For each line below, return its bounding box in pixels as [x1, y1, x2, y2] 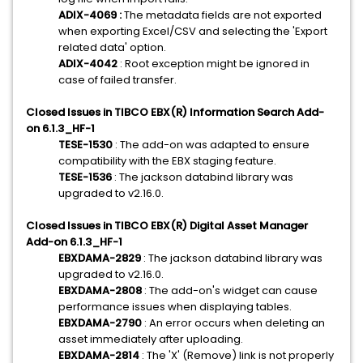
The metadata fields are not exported [124, 7, 322, 23]
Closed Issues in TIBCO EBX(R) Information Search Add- [26, 105, 324, 120]
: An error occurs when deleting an [142, 315, 325, 331]
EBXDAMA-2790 [58, 315, 142, 331]
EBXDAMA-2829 [58, 250, 141, 266]
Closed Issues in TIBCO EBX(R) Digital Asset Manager [26, 218, 308, 233]
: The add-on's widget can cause [142, 283, 318, 298]
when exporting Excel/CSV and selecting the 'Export [58, 23, 327, 39]
